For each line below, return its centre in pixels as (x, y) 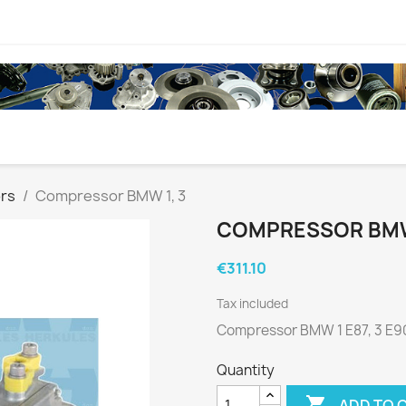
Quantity (246, 371)
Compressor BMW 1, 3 (111, 196)
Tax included (252, 304)
